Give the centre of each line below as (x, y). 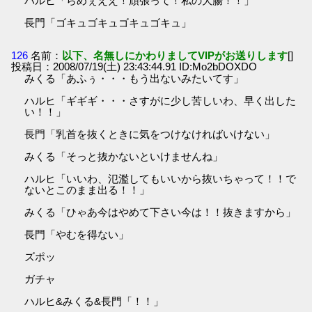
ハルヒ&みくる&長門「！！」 (94, 302)
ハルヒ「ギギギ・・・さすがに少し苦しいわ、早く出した (161, 101)
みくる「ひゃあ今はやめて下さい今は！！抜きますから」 (161, 212)
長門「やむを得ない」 (77, 235)
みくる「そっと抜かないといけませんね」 (124, 157)
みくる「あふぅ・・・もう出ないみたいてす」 (134, 79)
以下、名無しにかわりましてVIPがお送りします (175, 56)
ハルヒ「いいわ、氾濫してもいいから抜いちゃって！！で (161, 179)
